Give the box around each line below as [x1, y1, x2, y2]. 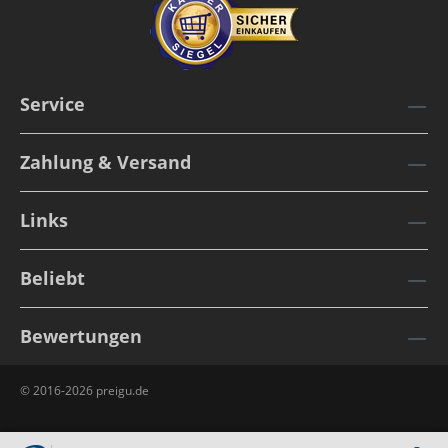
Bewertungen [20, 324, 142, 348]
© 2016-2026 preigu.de [20, 382, 149, 399]
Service [20, 92, 85, 116]
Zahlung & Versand [20, 150, 191, 174]
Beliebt [20, 266, 85, 290]
